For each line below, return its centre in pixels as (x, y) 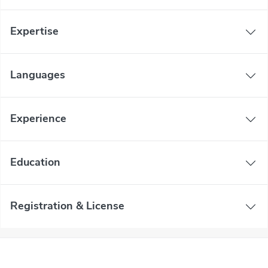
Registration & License (67, 206)
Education (35, 162)
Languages (38, 75)
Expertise (34, 31)
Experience (38, 119)
